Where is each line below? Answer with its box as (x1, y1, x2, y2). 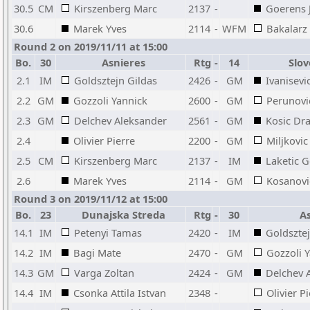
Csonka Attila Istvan (73, 286, 166, 300)
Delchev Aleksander (74, 113, 167, 127)
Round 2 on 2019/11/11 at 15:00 (14, 39, 167, 53)
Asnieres (96, 55, 145, 69)
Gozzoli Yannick (73, 93, 147, 107)
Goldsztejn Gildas (74, 73, 157, 87)
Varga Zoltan (74, 266, 134, 280)
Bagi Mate (73, 246, 121, 259)
